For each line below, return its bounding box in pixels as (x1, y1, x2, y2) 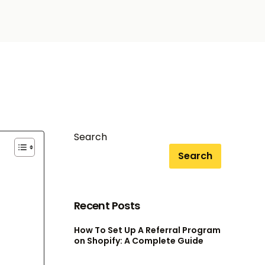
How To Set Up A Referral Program (74, 224, 221, 237)
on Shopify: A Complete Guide (74, 235, 203, 247)
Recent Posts (74, 198, 140, 214)
